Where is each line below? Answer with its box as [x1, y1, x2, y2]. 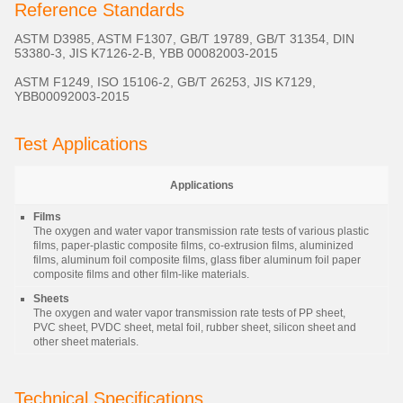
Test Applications [14, 134, 148, 154]
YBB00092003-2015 [14, 89, 130, 103]
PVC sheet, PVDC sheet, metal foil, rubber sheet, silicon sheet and [33, 321, 356, 334]
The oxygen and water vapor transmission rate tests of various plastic [33, 225, 369, 237]
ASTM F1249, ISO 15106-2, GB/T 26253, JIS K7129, [14, 75, 316, 89]
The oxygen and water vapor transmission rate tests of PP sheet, [33, 307, 345, 319]
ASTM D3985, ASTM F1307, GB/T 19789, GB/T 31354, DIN [14, 31, 354, 46]
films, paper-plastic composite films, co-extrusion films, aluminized [33, 239, 354, 252]
